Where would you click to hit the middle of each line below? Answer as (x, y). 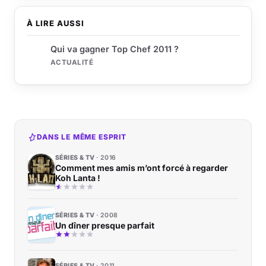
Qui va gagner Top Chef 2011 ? (115, 49)
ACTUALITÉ (72, 62)
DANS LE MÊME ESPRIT (82, 137)
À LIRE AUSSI (56, 23)
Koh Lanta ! (78, 178)
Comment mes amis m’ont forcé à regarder (142, 167)
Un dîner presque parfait (105, 225)
